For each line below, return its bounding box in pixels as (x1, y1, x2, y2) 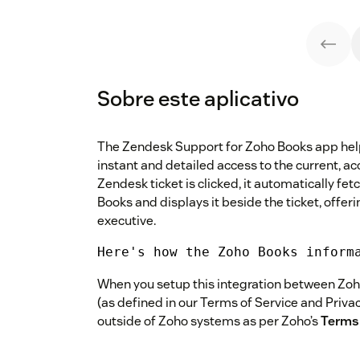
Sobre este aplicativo (97, 85, 299, 112)
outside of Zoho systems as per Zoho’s (97, 313, 321, 330)
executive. (97, 212, 156, 230)
